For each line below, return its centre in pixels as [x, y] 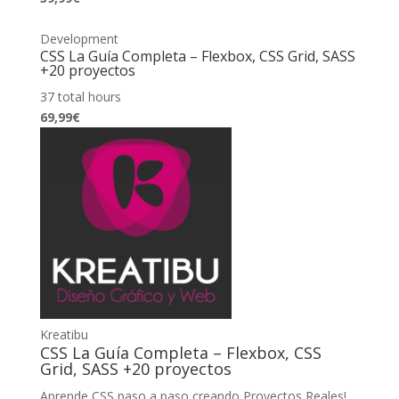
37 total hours [80, 96]
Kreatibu [64, 334]
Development [79, 38]
